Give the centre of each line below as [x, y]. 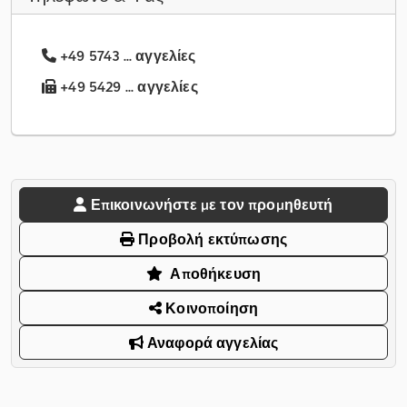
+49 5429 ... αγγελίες [127, 87]
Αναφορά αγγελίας [211, 343]
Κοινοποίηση [210, 308]
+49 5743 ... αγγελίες [128, 56]
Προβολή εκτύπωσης [211, 239]
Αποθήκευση [216, 274]
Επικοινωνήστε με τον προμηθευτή [212, 205]
